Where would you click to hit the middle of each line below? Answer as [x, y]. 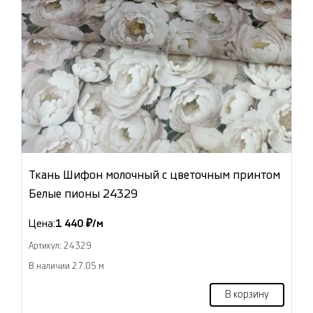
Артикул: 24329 [60, 246]
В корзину [247, 295]
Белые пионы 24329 [83, 194]
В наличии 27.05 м [66, 266]
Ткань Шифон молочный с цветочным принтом [154, 175]
